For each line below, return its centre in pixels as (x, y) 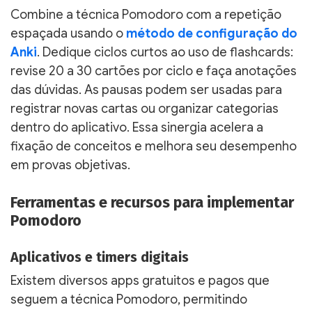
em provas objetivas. (70, 165)
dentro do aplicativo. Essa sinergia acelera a (137, 127)
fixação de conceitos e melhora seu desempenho (154, 146)
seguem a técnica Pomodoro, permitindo (129, 299)
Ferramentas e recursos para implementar (152, 202)
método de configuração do (212, 33)
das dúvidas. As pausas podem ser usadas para (146, 89)
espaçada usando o (68, 33)
